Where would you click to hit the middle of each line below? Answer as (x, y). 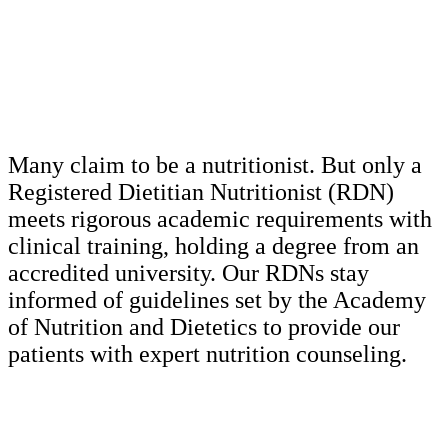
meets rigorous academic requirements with (220, 218)
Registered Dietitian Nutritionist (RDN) (201, 191)
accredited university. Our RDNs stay (188, 272)
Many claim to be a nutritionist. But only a (215, 164)
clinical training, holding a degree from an (213, 245)
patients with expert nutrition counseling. (207, 353)
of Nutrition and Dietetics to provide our (204, 326)
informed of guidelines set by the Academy (217, 299)
